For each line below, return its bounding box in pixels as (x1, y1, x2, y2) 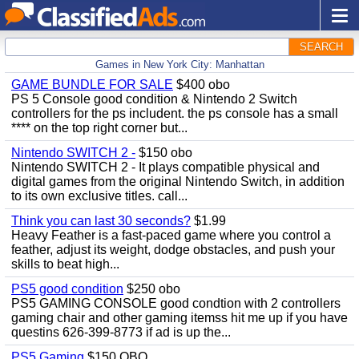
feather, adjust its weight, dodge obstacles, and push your (11, 243, 335, 256)
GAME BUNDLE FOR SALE (11, 78, 173, 91)
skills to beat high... (11, 257, 119, 271)
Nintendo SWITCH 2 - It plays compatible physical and (11, 160, 320, 174)
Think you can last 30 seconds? (11, 214, 191, 228)
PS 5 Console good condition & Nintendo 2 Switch (11, 92, 297, 106)
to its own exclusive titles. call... (11, 189, 188, 203)
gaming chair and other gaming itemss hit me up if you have (11, 311, 348, 325)
